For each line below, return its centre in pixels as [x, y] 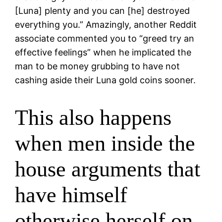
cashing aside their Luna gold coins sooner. [106, 80]
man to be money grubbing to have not [98, 66]
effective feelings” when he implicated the [103, 52]
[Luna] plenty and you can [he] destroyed [103, 10]
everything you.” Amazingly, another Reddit [106, 24]
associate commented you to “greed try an [105, 38]
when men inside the [105, 144]
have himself [71, 195]
